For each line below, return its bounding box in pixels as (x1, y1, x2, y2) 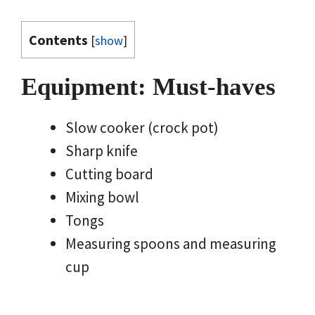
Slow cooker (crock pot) (65, 118, 219, 138)
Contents (29, 31, 88, 49)
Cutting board (65, 165, 153, 184)
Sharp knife (65, 141, 138, 161)
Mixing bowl (65, 188, 139, 207)
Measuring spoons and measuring (65, 234, 276, 254)
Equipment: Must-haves (21, 73, 276, 101)
